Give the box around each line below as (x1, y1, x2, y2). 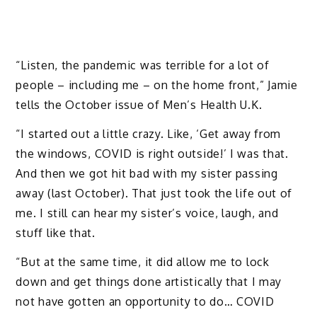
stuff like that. (16, 226, 96, 240)
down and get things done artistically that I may (16, 274, 282, 289)
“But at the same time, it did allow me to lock (16, 254, 270, 269)
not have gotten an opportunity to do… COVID (16, 294, 275, 309)
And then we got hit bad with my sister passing (16, 166, 278, 180)
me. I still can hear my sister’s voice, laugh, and (16, 206, 279, 220)
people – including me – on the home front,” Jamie (16, 78, 298, 93)
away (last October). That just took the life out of (16, 186, 293, 200)
